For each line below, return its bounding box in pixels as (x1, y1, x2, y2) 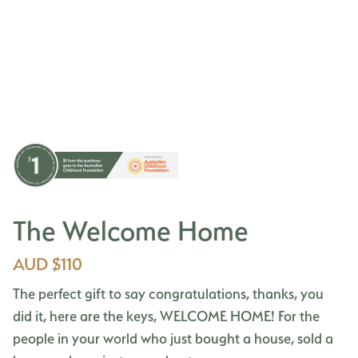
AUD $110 (13, 253, 82, 274)
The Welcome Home (13, 213, 249, 247)
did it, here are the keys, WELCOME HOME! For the (13, 307, 320, 324)
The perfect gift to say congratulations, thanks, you (13, 284, 324, 302)
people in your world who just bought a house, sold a (13, 329, 333, 347)
